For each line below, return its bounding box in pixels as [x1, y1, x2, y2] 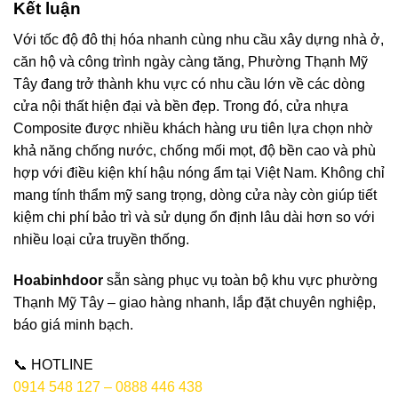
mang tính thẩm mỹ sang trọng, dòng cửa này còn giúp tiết [13, 187, 377, 203]
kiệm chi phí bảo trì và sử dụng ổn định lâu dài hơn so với [13, 209, 375, 225]
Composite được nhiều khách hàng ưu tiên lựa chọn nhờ [13, 120, 373, 136]
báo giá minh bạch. [13, 316, 133, 332]
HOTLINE [31, 357, 93, 373]
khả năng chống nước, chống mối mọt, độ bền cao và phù [13, 142, 376, 158]
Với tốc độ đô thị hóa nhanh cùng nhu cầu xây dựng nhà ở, [13, 31, 384, 47]
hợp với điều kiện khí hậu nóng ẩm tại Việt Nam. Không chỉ [13, 164, 385, 180]
